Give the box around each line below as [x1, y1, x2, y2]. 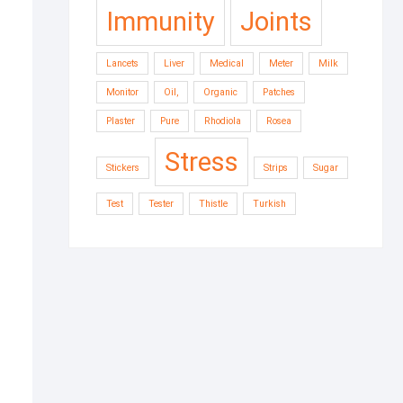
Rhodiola [204, 115, 241, 127]
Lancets [106, 58, 139, 69]
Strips [264, 162, 288, 174]
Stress [165, 147, 238, 177]
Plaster [106, 115, 135, 127]
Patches [263, 86, 295, 98]
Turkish [253, 198, 286, 210]
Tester [148, 198, 174, 210]
